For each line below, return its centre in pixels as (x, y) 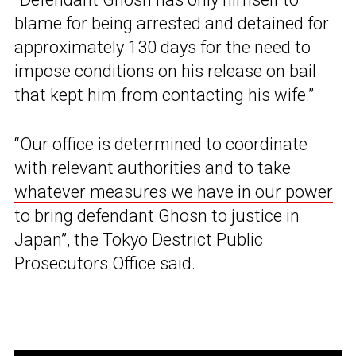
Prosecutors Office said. (105, 264)
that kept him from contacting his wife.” (164, 95)
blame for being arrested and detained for (172, 24)
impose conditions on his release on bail (165, 72)
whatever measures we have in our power (174, 192)
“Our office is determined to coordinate (161, 145)
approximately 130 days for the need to (163, 48)
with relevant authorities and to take (153, 168)
